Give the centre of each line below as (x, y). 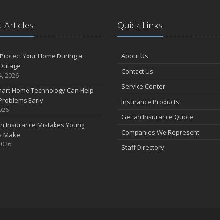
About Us (135, 56)
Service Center (143, 86)
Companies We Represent (160, 132)
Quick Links (140, 25)
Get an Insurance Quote (157, 117)
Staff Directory (143, 147)
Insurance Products (150, 102)
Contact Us (137, 71)
